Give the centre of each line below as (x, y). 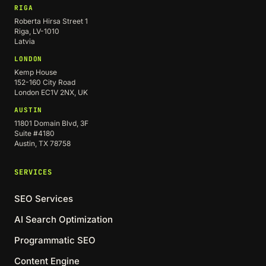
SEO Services (44, 199)
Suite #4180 (34, 133)
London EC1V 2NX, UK (51, 92)
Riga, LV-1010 (37, 31)
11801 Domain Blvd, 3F (51, 123)
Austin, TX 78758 (42, 143)
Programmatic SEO (55, 240)
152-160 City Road (45, 82)
